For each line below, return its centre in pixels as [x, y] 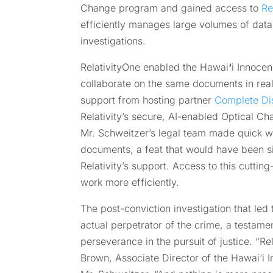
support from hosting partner [147, 100]
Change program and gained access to [171, 8]
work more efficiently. [130, 183]
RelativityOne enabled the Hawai [154, 67]
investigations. [113, 41]
